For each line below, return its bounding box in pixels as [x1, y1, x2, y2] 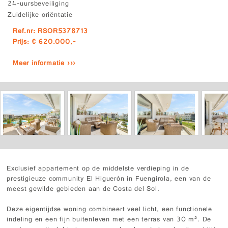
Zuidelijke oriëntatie [8, 9, 73, 21]
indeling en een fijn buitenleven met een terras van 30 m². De [7, 214, 212, 226]
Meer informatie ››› [13, 58, 76, 70]
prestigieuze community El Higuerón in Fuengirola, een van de [7, 173, 211, 185]
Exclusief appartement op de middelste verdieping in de [7, 163, 189, 175]
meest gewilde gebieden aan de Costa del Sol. [7, 183, 160, 195]
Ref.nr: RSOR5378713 [13, 25, 89, 38]
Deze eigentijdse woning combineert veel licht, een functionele [7, 204, 213, 216]
